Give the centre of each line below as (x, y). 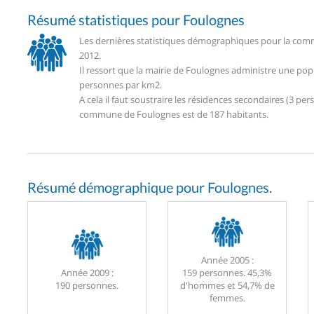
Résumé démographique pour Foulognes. (150, 187)
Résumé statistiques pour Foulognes (136, 19)
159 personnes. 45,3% (227, 273)
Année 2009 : (87, 273)
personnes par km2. (121, 84)
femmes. (227, 298)
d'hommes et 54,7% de (227, 286)
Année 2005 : (227, 260)
